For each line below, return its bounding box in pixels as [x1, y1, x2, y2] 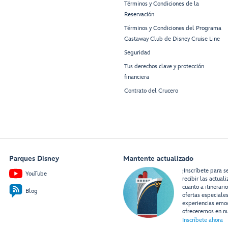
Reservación [124, 11, 154, 19]
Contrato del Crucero [124, 87, 178, 95]
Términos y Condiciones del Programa [124, 24, 221, 33]
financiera [124, 73, 149, 81]
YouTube [25, 169, 47, 178]
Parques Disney [9, 154, 59, 163]
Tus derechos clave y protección [124, 63, 204, 71]
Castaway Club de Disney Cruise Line [124, 35, 220, 43]
